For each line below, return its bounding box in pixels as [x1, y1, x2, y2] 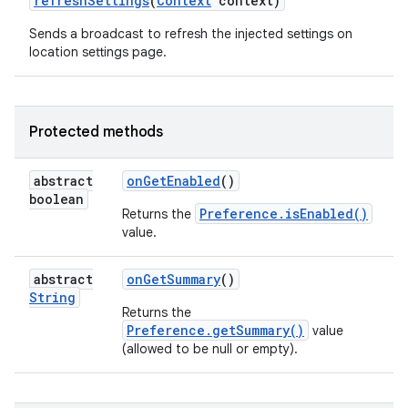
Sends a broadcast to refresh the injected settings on [29, 25, 352, 42]
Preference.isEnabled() [199, 205, 368, 222]
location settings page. [29, 44, 167, 60]
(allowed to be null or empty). [122, 341, 298, 357]
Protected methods [29, 123, 163, 141]
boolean [29, 190, 84, 208]
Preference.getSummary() [127, 321, 304, 339]
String [29, 289, 76, 306]
